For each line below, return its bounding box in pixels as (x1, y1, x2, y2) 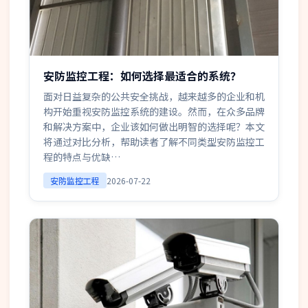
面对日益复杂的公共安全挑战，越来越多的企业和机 (43, 89, 265, 103)
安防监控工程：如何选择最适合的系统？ (43, 67, 241, 84)
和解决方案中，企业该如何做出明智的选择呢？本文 (43, 120, 265, 133)
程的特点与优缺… (43, 150, 120, 164)
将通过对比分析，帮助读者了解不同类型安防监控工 (43, 135, 265, 148)
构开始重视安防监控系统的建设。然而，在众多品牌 (43, 104, 265, 118)
